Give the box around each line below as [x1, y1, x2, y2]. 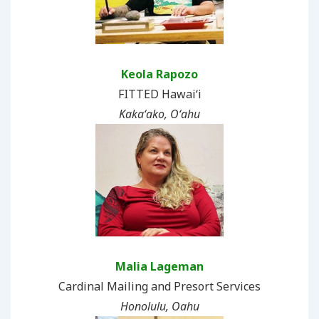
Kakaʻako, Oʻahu [119, 105, 200, 122]
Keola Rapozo [121, 66, 198, 82]
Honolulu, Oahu [120, 298, 199, 314]
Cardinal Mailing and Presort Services [58, 278, 261, 294]
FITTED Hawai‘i [117, 85, 202, 102]
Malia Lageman [115, 258, 204, 274]
